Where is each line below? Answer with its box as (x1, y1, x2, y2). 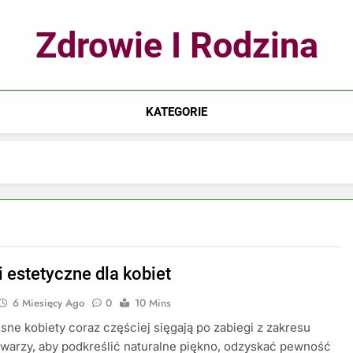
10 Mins (135, 295, 172, 310)
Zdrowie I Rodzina (35, 24, 318, 66)
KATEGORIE (145, 105, 207, 119)
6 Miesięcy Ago (13, 295, 85, 310)
